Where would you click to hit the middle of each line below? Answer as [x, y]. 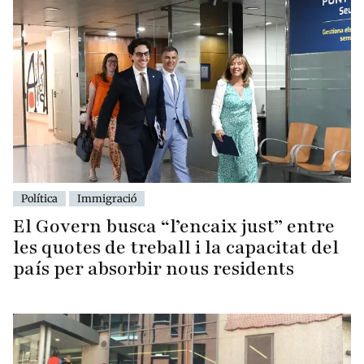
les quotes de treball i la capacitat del [176, 248]
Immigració [107, 199]
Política [39, 199]
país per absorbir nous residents [154, 269]
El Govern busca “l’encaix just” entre [174, 227]
